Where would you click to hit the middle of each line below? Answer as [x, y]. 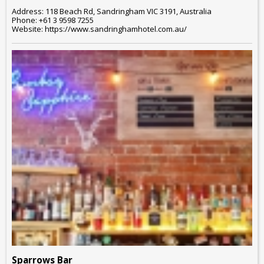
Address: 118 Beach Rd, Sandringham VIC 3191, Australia [112, 11]
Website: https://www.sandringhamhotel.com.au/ [99, 29]
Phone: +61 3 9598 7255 [53, 20]
